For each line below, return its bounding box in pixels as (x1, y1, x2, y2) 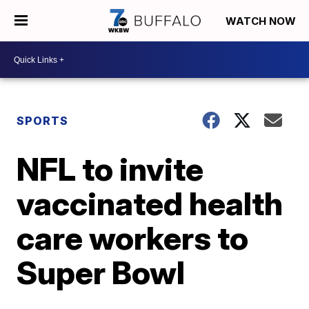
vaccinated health (17, 184, 283, 223)
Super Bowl (17, 253, 186, 292)
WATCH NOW (226, 14, 299, 28)
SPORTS (17, 114, 69, 128)
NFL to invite (17, 150, 204, 188)
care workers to (17, 219, 249, 257)
